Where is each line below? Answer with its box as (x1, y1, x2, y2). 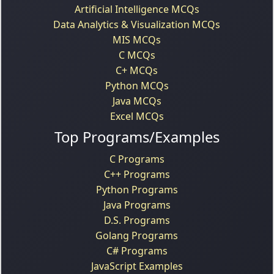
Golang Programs (95, 228, 179, 242)
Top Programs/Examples (54, 127, 220, 147)
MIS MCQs (113, 32, 161, 46)
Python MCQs (105, 78, 169, 92)
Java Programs (103, 198, 171, 212)
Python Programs (95, 182, 178, 196)
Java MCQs (112, 94, 161, 108)
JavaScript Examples (91, 259, 183, 273)
